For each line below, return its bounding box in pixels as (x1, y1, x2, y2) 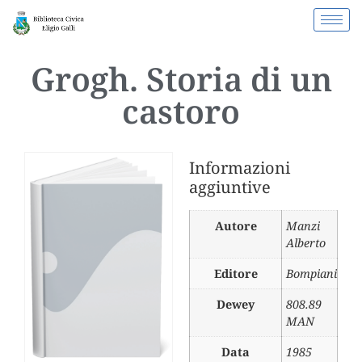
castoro (122, 89, 240, 134)
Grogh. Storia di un (30, 57, 332, 102)
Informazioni (189, 157, 290, 179)
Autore (214, 218, 257, 234)
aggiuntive (189, 176, 271, 199)
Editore (213, 266, 258, 282)
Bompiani (286, 266, 337, 282)
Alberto (286, 235, 326, 251)
